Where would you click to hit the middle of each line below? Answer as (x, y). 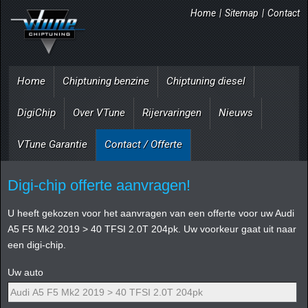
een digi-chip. (37, 244)
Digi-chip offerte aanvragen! (99, 185)
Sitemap (242, 13)
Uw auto (25, 272)
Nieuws (236, 112)
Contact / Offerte (143, 144)
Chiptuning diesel (206, 81)
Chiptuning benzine (106, 81)
